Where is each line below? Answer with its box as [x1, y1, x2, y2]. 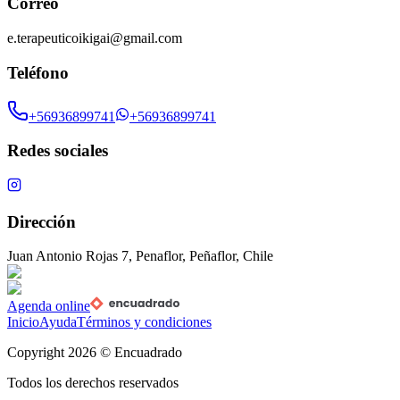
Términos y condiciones [77, 314, 212, 330]
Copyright [7, 345, 68, 361]
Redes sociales [7, 141, 108, 161]
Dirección [7, 212, 76, 231]
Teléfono [7, 62, 69, 82]
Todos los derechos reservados [7, 375, 179, 391]
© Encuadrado [96, 345, 182, 361]
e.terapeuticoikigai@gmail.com [7, 30, 182, 46]
